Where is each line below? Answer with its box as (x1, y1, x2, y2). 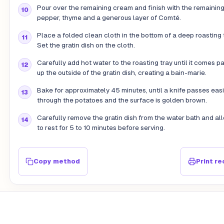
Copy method (33, 157, 80, 165)
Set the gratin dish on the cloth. (36, 41, 135, 49)
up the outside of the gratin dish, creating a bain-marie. (36, 69, 206, 77)
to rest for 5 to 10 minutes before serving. (36, 124, 165, 132)
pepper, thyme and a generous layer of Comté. (36, 14, 181, 22)
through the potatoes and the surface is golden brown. (36, 96, 207, 104)
